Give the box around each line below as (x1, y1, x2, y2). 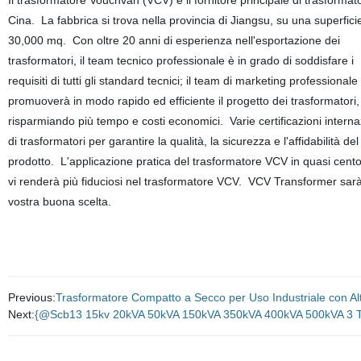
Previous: (7, 291, 56, 304)
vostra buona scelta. (7, 195, 111, 208)
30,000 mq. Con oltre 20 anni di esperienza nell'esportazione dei (7, 34, 340, 47)
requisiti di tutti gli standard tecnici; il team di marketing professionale (7, 74, 358, 87)
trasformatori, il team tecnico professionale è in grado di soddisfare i (7, 54, 354, 67)
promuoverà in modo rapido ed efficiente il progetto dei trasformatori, (7, 94, 359, 107)
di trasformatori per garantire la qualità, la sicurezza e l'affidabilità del (7, 135, 359, 147)
